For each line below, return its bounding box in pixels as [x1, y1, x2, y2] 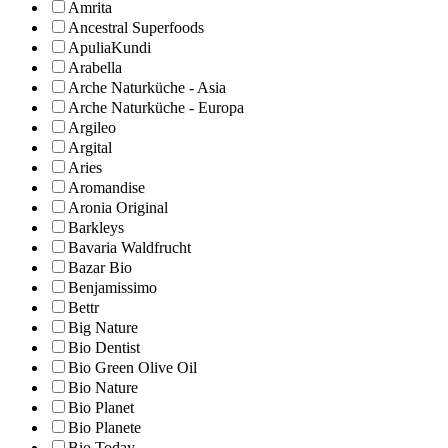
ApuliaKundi [68, 39, 151, 57]
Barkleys [68, 219, 124, 237]
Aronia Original [68, 199, 168, 217]
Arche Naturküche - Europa [68, 99, 244, 117]
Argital [68, 139, 112, 157]
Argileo [68, 119, 116, 137]
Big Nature [68, 319, 138, 337]
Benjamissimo [68, 279, 157, 297]
